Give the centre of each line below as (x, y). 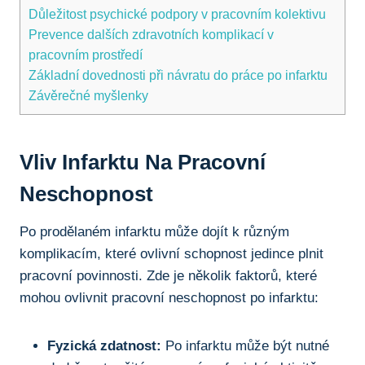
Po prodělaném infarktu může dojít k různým (154, 232)
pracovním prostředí (86, 55)
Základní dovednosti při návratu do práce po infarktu (178, 75)
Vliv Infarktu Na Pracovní (143, 163)
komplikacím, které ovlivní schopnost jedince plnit (172, 254)
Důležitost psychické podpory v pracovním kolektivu (177, 14)
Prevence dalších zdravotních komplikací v (151, 35)
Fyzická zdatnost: (104, 346)
